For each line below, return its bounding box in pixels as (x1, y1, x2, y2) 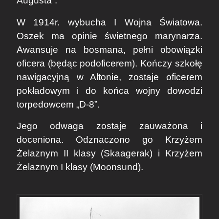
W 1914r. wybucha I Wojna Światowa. (16, 17, 203, 27)
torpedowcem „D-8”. (16, 99, 100, 109)
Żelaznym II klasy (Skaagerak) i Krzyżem (16, 148, 203, 159)
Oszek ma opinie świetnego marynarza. (16, 30, 203, 41)
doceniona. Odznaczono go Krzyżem (16, 134, 203, 145)
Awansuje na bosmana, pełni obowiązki (16, 44, 203, 55)
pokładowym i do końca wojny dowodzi (16, 85, 203, 96)
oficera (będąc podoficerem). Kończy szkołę (16, 58, 203, 68)
